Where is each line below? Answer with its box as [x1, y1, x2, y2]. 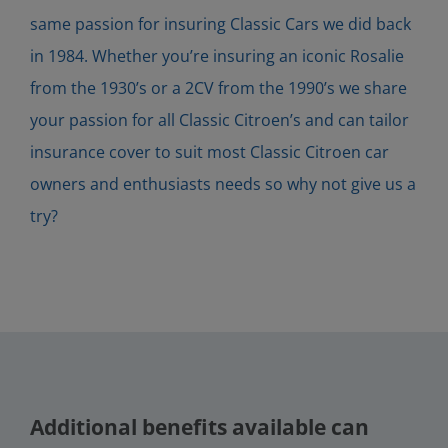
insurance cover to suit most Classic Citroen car [29, 140, 389, 163]
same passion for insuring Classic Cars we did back [29, 12, 411, 35]
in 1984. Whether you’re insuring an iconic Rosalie [29, 44, 404, 67]
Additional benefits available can [29, 412, 369, 441]
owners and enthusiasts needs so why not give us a [29, 172, 416, 195]
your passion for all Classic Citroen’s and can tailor [29, 108, 409, 131]
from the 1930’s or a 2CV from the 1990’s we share [29, 76, 407, 99]
